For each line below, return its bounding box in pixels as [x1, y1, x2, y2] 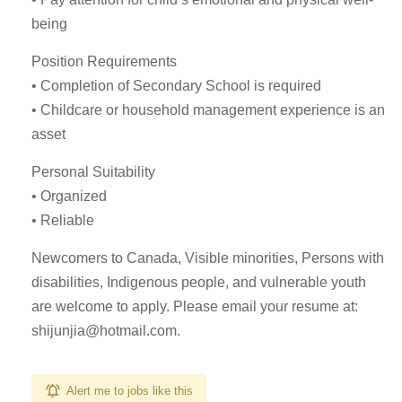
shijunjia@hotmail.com [31, 323, 177, 338]
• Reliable [31, 213, 94, 228]
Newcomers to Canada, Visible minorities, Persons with [31, 250, 384, 266]
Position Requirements [31, 54, 177, 69]
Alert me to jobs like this [66, 384, 193, 398]
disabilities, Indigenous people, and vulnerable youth [31, 275, 366, 290]
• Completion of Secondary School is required [31, 78, 321, 93]
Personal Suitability [31, 164, 155, 179]
